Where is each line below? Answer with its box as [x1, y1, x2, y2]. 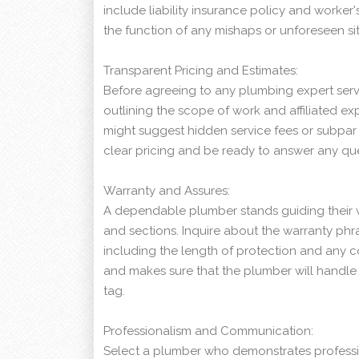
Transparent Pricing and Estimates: [103, 63, 298, 79]
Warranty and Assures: [103, 184, 230, 199]
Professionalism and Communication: [103, 324, 313, 339]
